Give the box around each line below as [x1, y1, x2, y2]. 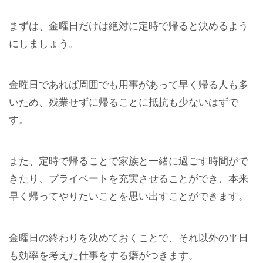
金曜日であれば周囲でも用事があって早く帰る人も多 [9, 79, 248, 91]
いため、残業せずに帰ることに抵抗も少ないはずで [9, 97, 238, 109]
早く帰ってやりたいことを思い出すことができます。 [9, 191, 248, 203]
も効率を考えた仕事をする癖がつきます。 [9, 249, 198, 261]
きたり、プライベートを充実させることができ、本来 [9, 173, 248, 185]
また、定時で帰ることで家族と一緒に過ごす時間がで [9, 156, 248, 167]
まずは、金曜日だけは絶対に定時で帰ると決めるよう [9, 20, 248, 32]
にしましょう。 [9, 38, 79, 49]
